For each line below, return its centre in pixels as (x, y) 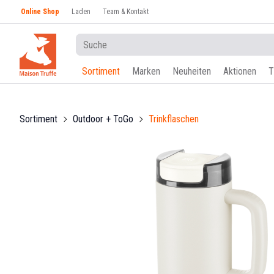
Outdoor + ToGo (103, 119)
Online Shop (40, 12)
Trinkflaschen (174, 119)
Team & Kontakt (126, 12)
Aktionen (240, 71)
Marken (146, 71)
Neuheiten (192, 71)
